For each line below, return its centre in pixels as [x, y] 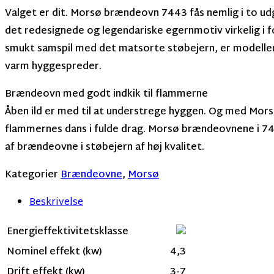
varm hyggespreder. [53, 67]
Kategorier [31, 176]
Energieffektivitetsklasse [68, 232]
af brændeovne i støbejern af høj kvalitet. [105, 148]
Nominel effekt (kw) [54, 253]
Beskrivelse [56, 203]
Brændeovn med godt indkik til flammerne [106, 95]
